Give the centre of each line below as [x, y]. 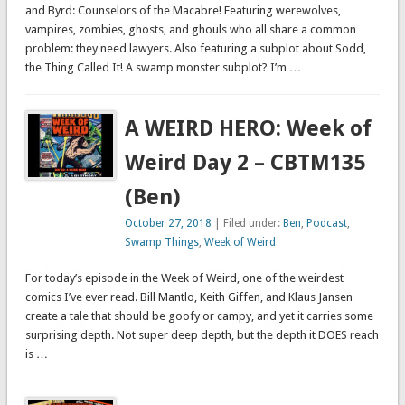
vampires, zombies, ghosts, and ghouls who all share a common [190, 30]
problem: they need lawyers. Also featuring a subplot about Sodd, [195, 49]
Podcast [327, 224]
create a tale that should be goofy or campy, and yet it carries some [199, 316]
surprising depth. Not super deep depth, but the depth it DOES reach [202, 335]
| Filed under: [248, 224]
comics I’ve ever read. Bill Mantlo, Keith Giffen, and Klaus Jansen [188, 297]
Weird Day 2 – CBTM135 [245, 163]
